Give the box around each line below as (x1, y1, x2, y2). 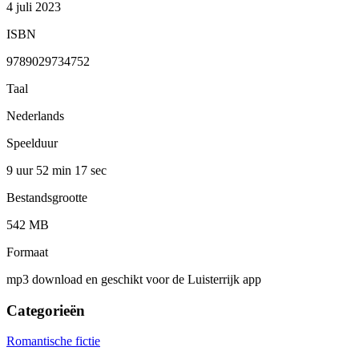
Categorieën (6, 301, 85, 319)
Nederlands (6, 108, 64, 123)
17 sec (75, 163, 107, 177)
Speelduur (6, 135, 58, 150)
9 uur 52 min (6, 163, 75, 177)
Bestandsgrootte (6, 190, 87, 204)
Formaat (6, 244, 48, 259)
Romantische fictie (6, 334, 100, 349)
